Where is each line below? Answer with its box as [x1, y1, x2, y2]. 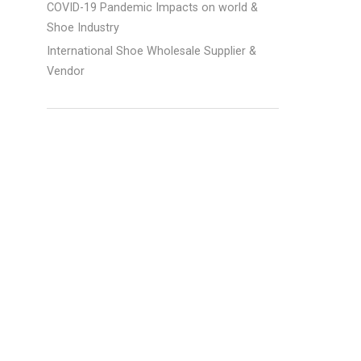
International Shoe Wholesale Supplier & [47, 44, 257, 58]
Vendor [47, 64, 85, 78]
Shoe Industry [47, 21, 120, 35]
